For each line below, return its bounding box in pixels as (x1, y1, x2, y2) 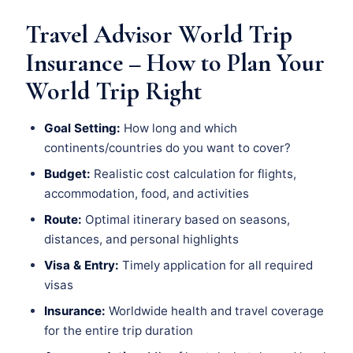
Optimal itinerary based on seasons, (82, 211, 290, 227)
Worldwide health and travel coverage (106, 303, 324, 318)
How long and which (121, 120, 237, 136)
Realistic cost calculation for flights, (91, 165, 296, 181)
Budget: (44, 165, 91, 181)
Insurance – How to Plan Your (25, 46, 325, 78)
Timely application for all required (119, 257, 313, 273)
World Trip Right (25, 75, 202, 106)
